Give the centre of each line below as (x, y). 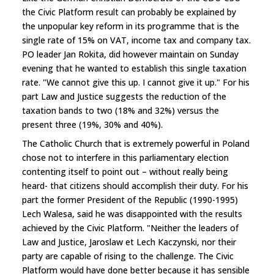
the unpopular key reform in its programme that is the (131, 26)
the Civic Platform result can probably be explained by (129, 12)
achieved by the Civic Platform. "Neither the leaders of (130, 228)
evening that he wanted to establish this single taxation (134, 68)
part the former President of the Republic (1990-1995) (130, 199)
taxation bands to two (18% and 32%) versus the (120, 110)
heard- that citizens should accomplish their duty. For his (135, 185)
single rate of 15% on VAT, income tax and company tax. (136, 40)
